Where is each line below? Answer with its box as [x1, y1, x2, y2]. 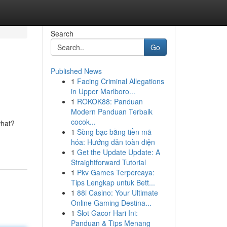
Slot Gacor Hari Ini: [77, 208, 138, 218]
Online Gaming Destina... [70, 198, 152, 208]
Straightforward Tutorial [70, 157, 146, 167]
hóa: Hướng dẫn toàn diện [70, 137, 155, 147]
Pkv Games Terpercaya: [77, 167, 155, 177]
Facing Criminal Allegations [77, 76, 164, 86]
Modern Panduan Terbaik [70, 106, 153, 117]
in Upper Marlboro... [70, 86, 135, 96]
